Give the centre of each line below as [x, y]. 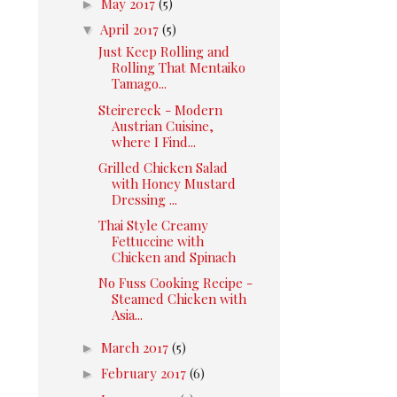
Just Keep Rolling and [163, 52]
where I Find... [153, 141]
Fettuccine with [157, 241]
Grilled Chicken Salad [163, 167]
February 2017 [145, 374]
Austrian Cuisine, [162, 125]
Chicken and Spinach [173, 257]
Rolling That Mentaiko [178, 68]
